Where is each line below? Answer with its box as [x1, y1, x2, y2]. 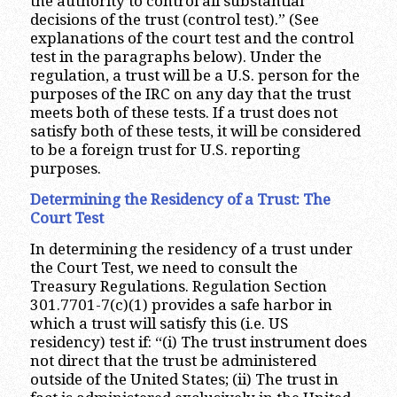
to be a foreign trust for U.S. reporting [29, 140, 300, 159]
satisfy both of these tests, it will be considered [29, 121, 361, 140]
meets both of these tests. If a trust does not [29, 103, 338, 121]
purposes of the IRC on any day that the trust [29, 84, 351, 103]
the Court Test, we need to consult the [29, 259, 298, 277]
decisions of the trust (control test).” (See [29, 10, 319, 28]
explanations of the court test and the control [29, 28, 354, 47]
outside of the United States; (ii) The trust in [29, 370, 339, 389]
